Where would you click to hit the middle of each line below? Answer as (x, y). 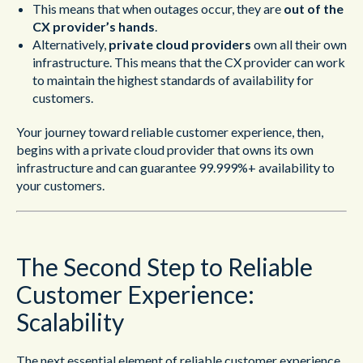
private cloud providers (181, 44)
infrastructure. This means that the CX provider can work (189, 62)
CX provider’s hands (94, 26)
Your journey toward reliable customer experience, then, (170, 132)
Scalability (70, 322)
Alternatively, (70, 44)
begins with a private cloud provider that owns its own (165, 149)
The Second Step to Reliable (164, 267)
